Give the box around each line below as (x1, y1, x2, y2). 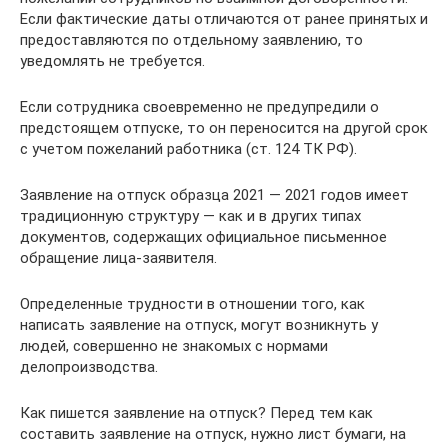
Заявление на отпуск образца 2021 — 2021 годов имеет (20, 185, 409, 204)
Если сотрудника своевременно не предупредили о (20, 97, 379, 116)
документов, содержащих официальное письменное (20, 227, 387, 246)
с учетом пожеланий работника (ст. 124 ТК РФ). (20, 139, 357, 158)
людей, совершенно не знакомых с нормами (20, 336, 328, 355)
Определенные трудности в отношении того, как (20, 294, 365, 313)
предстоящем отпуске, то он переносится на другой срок (20, 118, 428, 137)
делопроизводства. (20, 357, 158, 376)
